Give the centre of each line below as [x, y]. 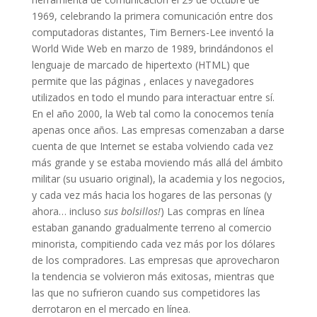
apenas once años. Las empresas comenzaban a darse [158, 129]
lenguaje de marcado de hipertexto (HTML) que [140, 64]
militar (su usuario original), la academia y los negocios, [158, 178]
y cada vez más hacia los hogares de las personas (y [151, 195]
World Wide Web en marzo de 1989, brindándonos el [152, 48]
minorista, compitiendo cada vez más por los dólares [153, 243]
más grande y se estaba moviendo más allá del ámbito [157, 162]
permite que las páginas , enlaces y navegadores [143, 81]
